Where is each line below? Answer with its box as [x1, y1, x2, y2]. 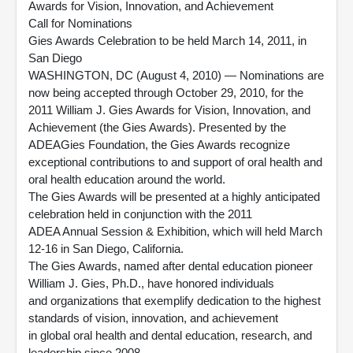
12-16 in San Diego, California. [28, 242, 184, 255]
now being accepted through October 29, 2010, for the [28, 86, 303, 99]
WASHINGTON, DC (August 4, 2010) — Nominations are [28, 69, 324, 82]
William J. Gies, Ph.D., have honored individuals [28, 277, 274, 290]
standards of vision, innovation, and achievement [28, 311, 278, 325]
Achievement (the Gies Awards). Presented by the [28, 121, 286, 134]
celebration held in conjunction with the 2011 [28, 207, 252, 221]
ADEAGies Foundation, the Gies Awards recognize [28, 138, 290, 151]
